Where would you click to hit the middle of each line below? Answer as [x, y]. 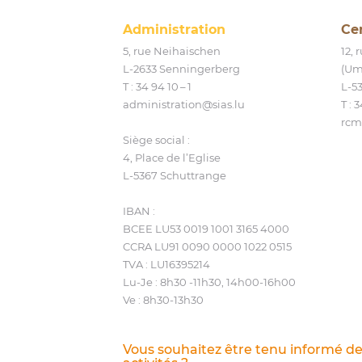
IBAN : [139, 210]
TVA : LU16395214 [166, 264]
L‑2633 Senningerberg [181, 68]
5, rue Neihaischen [172, 51]
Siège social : [156, 139]
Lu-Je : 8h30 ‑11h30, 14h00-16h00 [209, 282]
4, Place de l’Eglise [172, 157]
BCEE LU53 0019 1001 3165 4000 [206, 228]
